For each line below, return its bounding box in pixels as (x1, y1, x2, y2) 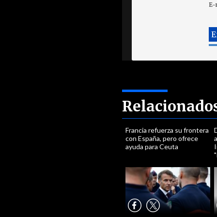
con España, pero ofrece (125, 134, 199, 142)
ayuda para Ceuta (125, 142, 179, 151)
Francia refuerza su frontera (125, 126, 209, 134)
